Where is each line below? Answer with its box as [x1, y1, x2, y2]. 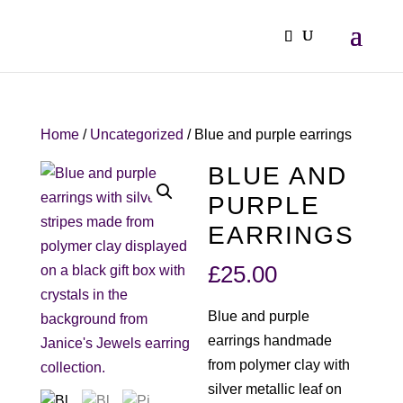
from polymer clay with [208, 357, 351, 372]
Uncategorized [89, 127, 184, 142]
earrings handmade [208, 333, 333, 348]
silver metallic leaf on [208, 381, 343, 397]
